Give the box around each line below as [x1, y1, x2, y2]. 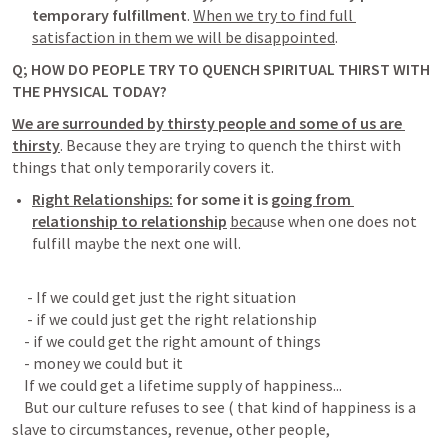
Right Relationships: [32, 189, 173, 209]
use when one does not [262, 211, 417, 231]
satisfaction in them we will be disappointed [32, 27, 335, 47]
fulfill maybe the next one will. [32, 233, 244, 253]
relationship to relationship [32, 211, 227, 231]
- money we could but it [12, 353, 183, 373]
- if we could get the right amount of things [12, 331, 321, 351]
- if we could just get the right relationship [12, 309, 317, 329]
